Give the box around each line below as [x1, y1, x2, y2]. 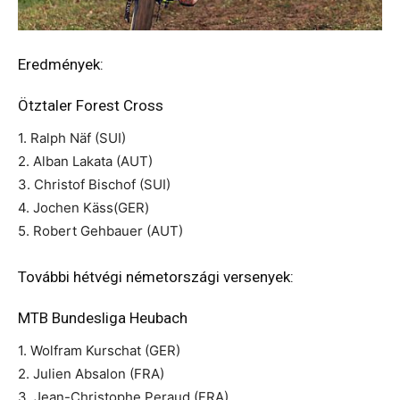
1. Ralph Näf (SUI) [18, 129, 126, 146]
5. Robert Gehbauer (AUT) [18, 221, 183, 239]
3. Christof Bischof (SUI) [18, 175, 171, 193]
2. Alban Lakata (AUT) [18, 152, 153, 170]
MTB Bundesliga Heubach [18, 308, 187, 327]
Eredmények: [18, 54, 104, 73]
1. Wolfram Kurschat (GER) [18, 341, 180, 359]
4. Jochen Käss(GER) [18, 198, 149, 216]
